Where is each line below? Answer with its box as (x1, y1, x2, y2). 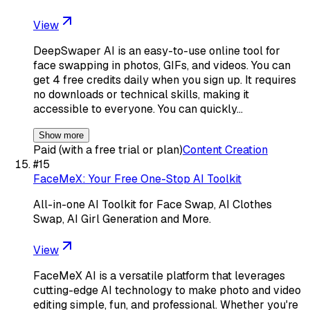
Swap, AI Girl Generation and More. (33, 211, 211, 226)
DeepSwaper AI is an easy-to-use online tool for (33, 43, 280, 58)
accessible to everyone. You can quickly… (33, 101, 243, 116)
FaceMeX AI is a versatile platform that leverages (33, 268, 285, 283)
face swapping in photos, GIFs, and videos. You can (33, 57, 291, 73)
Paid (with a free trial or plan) (33, 142, 183, 157)
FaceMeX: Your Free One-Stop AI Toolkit (33, 171, 241, 186)
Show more (39, 129, 84, 140)
